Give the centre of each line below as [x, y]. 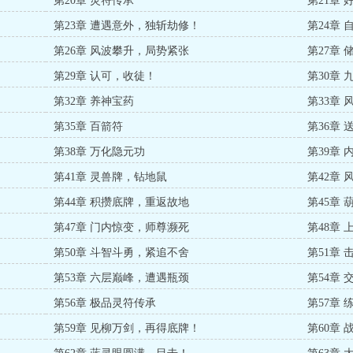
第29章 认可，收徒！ [105, 76]
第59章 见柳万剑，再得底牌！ [127, 328]
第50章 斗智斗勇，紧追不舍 [122, 253]
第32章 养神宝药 [94, 101]
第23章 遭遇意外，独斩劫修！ [127, 26]
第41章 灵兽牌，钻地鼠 [111, 177]
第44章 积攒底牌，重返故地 [122, 202]
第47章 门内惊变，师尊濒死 [122, 227]
